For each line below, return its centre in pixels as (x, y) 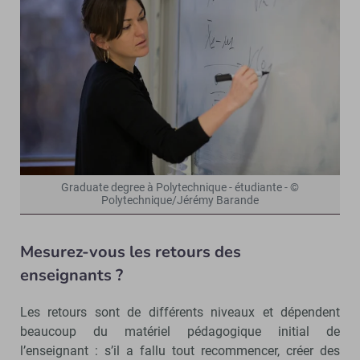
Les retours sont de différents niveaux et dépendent (180, 313)
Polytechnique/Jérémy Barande (180, 201)
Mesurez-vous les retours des (131, 252)
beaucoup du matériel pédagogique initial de (180, 332)
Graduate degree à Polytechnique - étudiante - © (180, 188)
